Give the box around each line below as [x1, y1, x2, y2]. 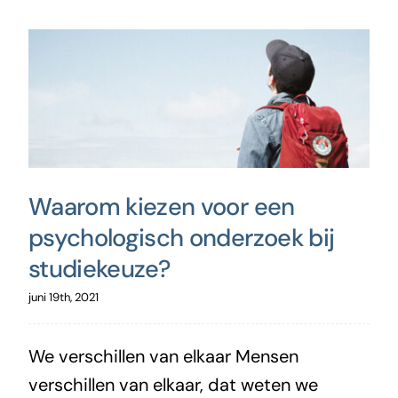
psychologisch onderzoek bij [28, 221, 335, 253]
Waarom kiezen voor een [28, 190, 295, 222]
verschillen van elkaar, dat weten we [28, 372, 318, 396]
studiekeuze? [28, 252, 171, 284]
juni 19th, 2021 [28, 289, 99, 305]
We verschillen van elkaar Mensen [28, 344, 298, 368]
